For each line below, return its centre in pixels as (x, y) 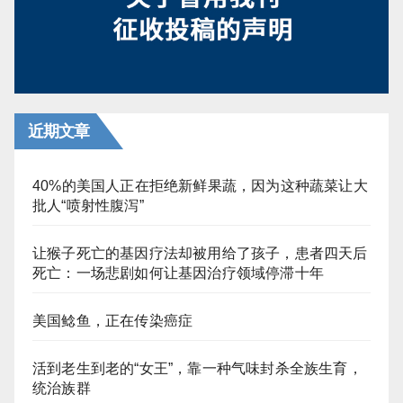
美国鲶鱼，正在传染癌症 (113, 320)
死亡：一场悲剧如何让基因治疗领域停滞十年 (179, 273)
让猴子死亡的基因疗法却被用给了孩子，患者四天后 (200, 253)
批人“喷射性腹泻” (88, 205)
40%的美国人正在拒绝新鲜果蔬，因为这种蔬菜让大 (200, 185)
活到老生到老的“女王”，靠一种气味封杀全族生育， (197, 368)
